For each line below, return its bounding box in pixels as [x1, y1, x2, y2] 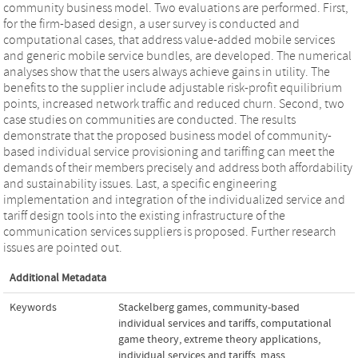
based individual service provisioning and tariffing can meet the [3, 144, 335, 159]
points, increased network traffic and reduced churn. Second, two [3, 96, 344, 111]
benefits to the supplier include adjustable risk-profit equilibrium [3, 80, 342, 95]
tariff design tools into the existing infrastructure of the [3, 208, 285, 223]
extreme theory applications [184, 332, 318, 346]
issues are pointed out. [3, 240, 122, 255]
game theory [118, 332, 179, 346]
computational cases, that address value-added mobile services [3, 32, 335, 47]
